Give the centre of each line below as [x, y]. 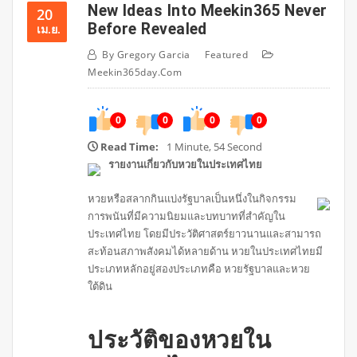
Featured [227, 55]
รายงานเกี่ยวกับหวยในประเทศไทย [186, 165]
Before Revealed [147, 29]
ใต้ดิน [100, 286]
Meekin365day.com [135, 73]
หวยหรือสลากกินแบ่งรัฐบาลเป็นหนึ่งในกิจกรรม [192, 198]
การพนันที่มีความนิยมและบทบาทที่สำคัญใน [187, 216]
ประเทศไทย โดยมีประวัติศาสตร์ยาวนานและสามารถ [205, 233]
